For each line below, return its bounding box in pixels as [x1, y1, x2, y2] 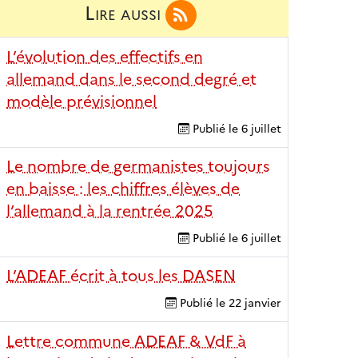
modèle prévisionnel [6, 91, 157, 111]
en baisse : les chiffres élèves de [6, 179, 240, 199]
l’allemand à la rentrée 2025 [6, 201, 213, 221]
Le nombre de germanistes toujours [6, 157, 270, 177]
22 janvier [229, 295, 281, 310]
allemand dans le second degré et [6, 69, 257, 89]
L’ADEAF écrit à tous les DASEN [6, 266, 236, 286]
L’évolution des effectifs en [6, 46, 203, 66]
